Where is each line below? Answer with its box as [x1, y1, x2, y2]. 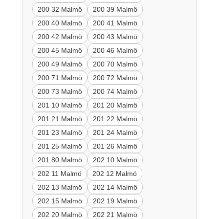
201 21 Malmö [37, 114, 82, 123]
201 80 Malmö [37, 155, 82, 164]
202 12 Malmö [92, 169, 137, 177]
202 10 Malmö [92, 155, 137, 164]
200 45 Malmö [37, 46, 82, 54]
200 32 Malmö [37, 5, 82, 13]
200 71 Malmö [37, 73, 82, 82]
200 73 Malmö [37, 87, 82, 95]
